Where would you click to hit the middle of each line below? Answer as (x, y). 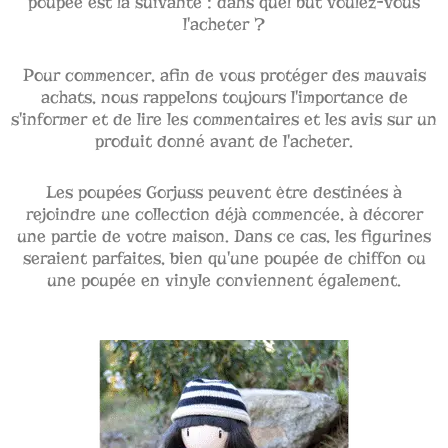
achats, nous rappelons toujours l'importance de (224, 97)
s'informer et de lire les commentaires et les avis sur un (224, 119)
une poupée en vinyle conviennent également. (224, 280)
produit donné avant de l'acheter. (224, 141)
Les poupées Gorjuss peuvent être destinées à (224, 192)
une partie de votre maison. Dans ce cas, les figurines (224, 236)
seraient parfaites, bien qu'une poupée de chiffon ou (224, 258)
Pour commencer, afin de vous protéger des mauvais (224, 75)
